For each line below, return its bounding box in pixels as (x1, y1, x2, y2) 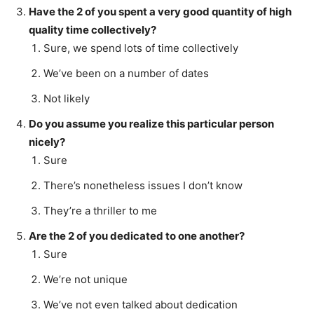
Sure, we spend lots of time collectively (43, 41, 238, 55)
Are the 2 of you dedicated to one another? (29, 229, 245, 243)
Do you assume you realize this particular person (29, 117, 274, 130)
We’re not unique (43, 273, 128, 286)
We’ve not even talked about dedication (43, 298, 238, 311)
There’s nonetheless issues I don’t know (43, 179, 243, 192)
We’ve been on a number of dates (43, 67, 209, 80)
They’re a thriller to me (43, 204, 157, 217)
